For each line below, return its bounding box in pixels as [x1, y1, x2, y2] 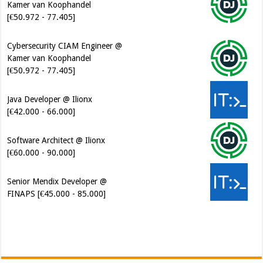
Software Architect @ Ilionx [7, 82, 106, 92]
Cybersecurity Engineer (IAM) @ [7, 164, 123, 174]
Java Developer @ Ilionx [7, 41, 93, 50]
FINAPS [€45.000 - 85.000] [7, 135, 106, 145]
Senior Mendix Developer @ [7, 123, 107, 133]
